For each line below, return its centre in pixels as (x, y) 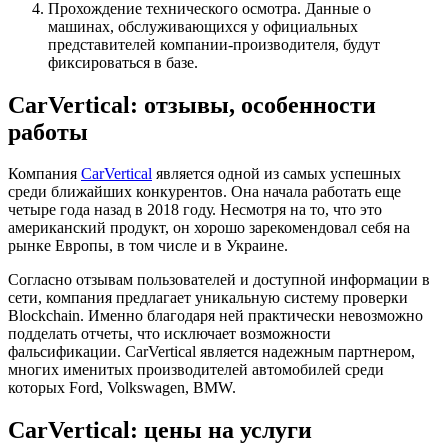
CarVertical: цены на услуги (160, 430)
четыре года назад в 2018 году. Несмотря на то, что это (195, 210)
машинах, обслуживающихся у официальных (203, 26)
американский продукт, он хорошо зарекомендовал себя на (209, 228)
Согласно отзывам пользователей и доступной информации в (219, 280)
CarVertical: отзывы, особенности (192, 104)
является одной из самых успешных (276, 174)
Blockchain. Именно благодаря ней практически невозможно (215, 316)
